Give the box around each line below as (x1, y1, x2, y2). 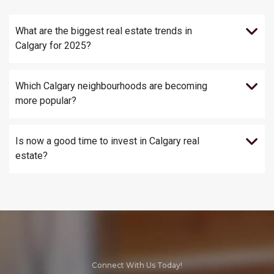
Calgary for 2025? (15, 40, 91, 52)
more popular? (15, 95, 76, 107)
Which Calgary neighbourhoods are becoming (15, 80, 207, 92)
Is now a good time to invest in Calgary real (15, 135, 199, 147)
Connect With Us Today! (92, 261, 182, 270)
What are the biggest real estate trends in (15, 25, 192, 37)
